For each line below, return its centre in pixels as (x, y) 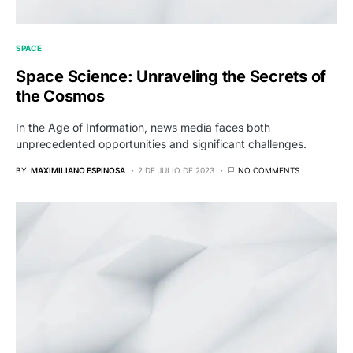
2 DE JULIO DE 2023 (176, 171)
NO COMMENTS (269, 171)
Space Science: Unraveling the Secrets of (171, 77)
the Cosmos (60, 97)
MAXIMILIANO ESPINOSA (78, 171)
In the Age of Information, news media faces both (143, 128)
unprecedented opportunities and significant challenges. (161, 144)
